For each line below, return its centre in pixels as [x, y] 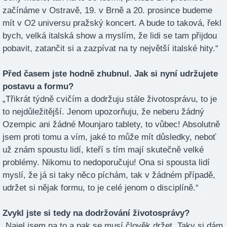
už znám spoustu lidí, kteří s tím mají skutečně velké [103, 150]
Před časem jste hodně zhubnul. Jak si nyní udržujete [110, 74]
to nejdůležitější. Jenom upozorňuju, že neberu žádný [103, 112]
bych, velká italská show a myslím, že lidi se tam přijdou [110, 36]
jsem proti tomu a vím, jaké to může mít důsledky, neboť [109, 137]
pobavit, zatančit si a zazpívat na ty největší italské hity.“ [110, 49]
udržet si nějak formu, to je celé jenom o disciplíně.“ [101, 188]
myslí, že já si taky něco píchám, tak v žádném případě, [109, 175]
